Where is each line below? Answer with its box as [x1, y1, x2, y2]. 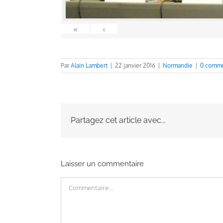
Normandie [163, 61, 193, 69]
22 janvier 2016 [115, 61, 155, 69]
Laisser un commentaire [61, 159, 144, 168]
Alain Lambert [71, 61, 108, 69]
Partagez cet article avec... [71, 115, 166, 125]
